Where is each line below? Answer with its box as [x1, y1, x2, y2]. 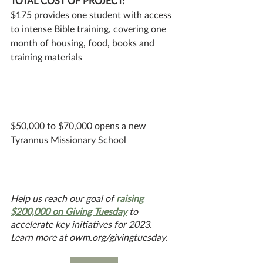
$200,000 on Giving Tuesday [11, 205, 127, 217]
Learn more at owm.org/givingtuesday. [11, 231, 167, 242]
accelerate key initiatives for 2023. [11, 218, 154, 230]
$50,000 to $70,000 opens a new [11, 119, 149, 131]
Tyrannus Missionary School [11, 133, 126, 145]
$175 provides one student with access [11, 8, 174, 20]
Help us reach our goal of [11, 192, 116, 204]
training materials [11, 50, 82, 62]
